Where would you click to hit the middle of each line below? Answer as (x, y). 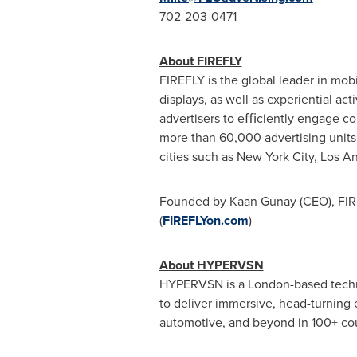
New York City (275, 157)
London (269, 284)
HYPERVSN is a (203, 284)
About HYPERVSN (211, 265)
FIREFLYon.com (205, 220)
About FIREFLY (200, 61)
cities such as (198, 157)
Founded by (194, 201)
